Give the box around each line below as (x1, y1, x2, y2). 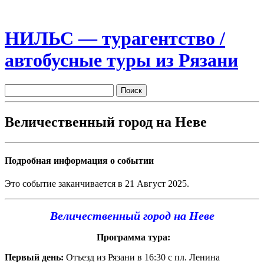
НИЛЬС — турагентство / (5, 28, 225, 49)
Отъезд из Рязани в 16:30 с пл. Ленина (66, 252, 220, 263)
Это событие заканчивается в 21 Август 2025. (5, 179, 189, 189)
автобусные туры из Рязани (5, 49, 238, 71)
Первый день (5, 252, 61, 263)
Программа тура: (96, 232, 170, 243)
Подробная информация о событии (5, 155, 154, 166)
